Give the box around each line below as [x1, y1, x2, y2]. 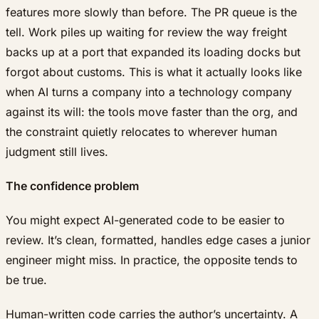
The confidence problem [6, 179, 139, 194]
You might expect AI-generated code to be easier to [6, 213, 285, 228]
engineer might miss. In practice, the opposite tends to [6, 253, 298, 268]
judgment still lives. [6, 145, 108, 159]
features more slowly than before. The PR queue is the [6, 5, 297, 20]
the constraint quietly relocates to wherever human [6, 125, 277, 140]
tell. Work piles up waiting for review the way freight [6, 25, 287, 40]
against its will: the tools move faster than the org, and [6, 105, 298, 120]
